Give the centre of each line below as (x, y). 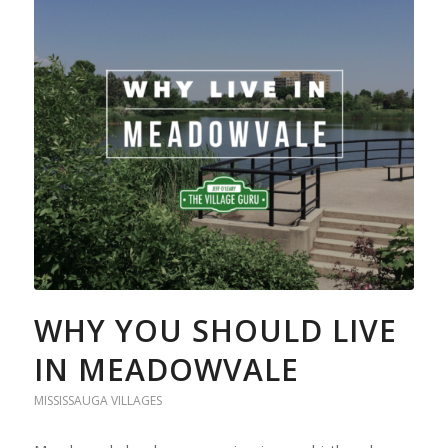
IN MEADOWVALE (166, 369)
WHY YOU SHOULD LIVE (215, 330)
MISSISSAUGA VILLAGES (97, 400)
